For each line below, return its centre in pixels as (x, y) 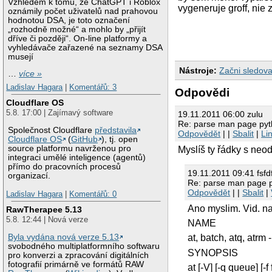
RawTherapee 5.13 (44, 210)
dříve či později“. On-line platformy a (78, 38)
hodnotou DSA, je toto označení (69, 20)
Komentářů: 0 (93, 194)
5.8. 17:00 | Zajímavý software (60, 113)
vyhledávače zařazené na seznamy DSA (85, 47)
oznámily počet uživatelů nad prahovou (83, 11)
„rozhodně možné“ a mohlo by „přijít (77, 29)
